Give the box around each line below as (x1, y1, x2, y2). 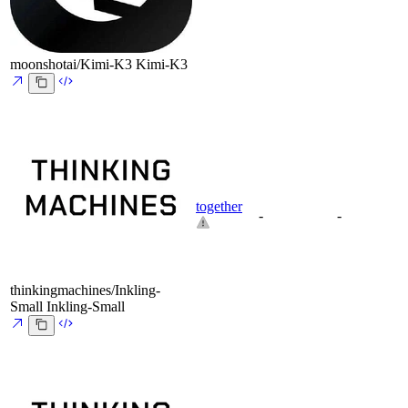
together (196, 199, 242, 215)
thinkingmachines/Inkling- (10, 282, 160, 299)
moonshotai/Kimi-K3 (10, 56, 132, 73)
